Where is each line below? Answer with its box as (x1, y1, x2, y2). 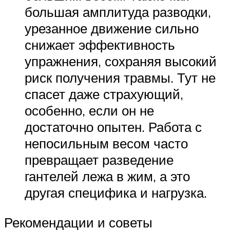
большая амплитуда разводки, (25, 3, 211, 20)
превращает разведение (25, 151, 174, 168)
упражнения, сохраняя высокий (25, 52, 217, 69)
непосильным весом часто (25, 135, 188, 151)
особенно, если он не (25, 102, 154, 119)
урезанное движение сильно (25, 20, 199, 36)
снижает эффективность (25, 36, 175, 53)
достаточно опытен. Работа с (25, 118, 202, 135)
